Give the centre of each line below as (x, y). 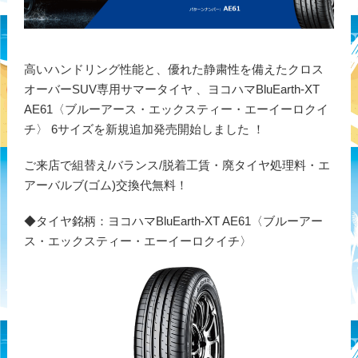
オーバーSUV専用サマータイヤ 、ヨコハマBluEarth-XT (171, 89)
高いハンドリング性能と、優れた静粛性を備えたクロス (173, 69)
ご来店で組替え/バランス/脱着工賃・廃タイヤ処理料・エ (177, 165)
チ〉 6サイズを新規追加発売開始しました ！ (149, 129)
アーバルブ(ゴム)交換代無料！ (105, 185)
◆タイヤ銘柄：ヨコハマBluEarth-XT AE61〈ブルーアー (173, 221)
